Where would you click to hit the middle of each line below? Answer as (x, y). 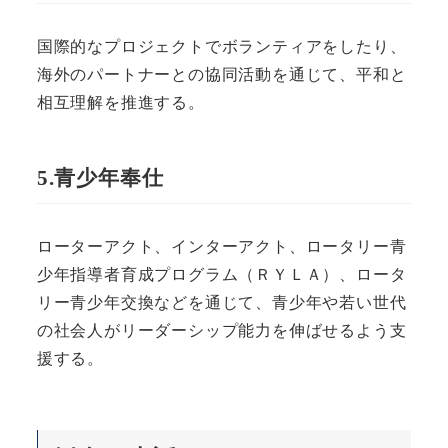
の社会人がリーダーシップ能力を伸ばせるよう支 (221, 330)
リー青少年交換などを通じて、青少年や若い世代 (221, 302)
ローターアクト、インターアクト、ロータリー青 (221, 246)
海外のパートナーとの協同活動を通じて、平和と (221, 74)
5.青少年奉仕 (100, 177)
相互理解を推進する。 (120, 102)
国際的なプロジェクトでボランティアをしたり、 (221, 46)
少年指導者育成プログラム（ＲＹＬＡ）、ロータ (221, 274)
